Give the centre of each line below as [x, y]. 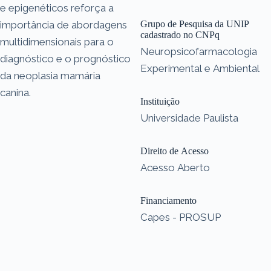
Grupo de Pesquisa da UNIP [195, 24]
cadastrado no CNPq [180, 34]
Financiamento [168, 200]
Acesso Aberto [175, 167]
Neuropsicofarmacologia [199, 51]
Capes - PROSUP [181, 217]
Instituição [160, 101]
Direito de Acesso [175, 151]
